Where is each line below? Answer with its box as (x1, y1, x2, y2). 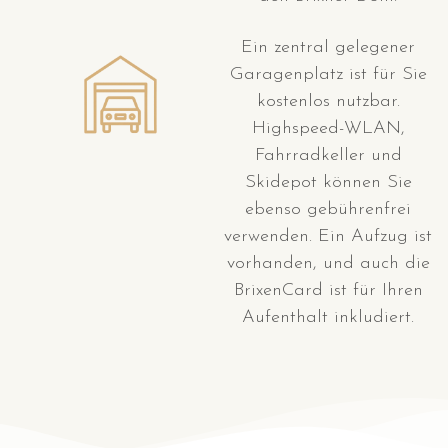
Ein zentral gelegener (241, 38, 415, 58)
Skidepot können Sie (244, 173, 412, 193)
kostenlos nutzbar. (256, 92, 400, 112)
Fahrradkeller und (254, 146, 402, 166)
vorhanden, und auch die (226, 254, 430, 274)
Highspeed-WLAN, (251, 119, 405, 139)
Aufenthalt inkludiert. (242, 308, 414, 328)
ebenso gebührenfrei (245, 200, 411, 220)
